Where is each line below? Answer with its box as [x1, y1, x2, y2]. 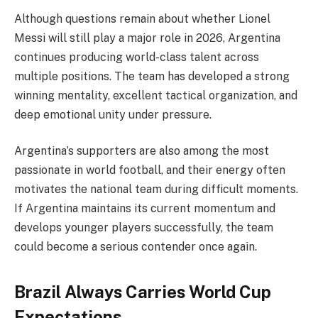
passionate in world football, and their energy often [14, 163, 285, 177]
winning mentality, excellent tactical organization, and [14, 88, 297, 102]
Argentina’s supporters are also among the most [14, 144, 269, 158]
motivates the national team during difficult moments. [14, 182, 298, 197]
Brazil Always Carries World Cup [14, 281, 271, 302]
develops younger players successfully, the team [14, 221, 273, 235]
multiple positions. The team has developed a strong [14, 69, 290, 83]
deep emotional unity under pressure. [14, 107, 212, 121]
